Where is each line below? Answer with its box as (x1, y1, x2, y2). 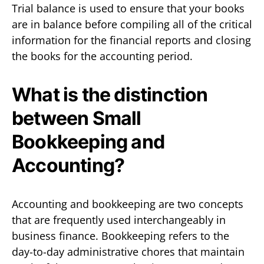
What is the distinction (12, 82, 208, 106)
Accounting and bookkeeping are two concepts (12, 196, 243, 211)
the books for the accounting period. (12, 48, 193, 63)
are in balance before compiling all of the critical (12, 16, 252, 31)
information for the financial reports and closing (12, 32, 251, 47)
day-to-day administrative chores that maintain (12, 244, 245, 259)
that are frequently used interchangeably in (12, 212, 226, 227)
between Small (12, 106, 141, 130)
